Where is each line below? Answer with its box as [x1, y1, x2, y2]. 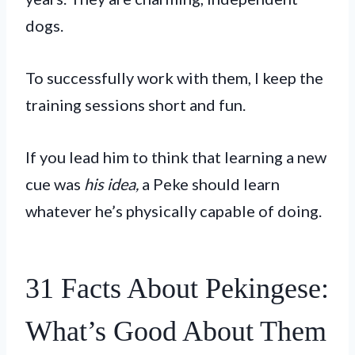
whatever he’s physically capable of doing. [25, 200, 325, 220]
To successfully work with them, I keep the [25, 67, 323, 87]
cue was [25, 174, 84, 193]
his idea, [84, 174, 139, 193]
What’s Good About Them [25, 315, 326, 347]
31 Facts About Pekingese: [25, 272, 329, 304]
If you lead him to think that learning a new [25, 147, 326, 166]
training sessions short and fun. [25, 94, 249, 114]
